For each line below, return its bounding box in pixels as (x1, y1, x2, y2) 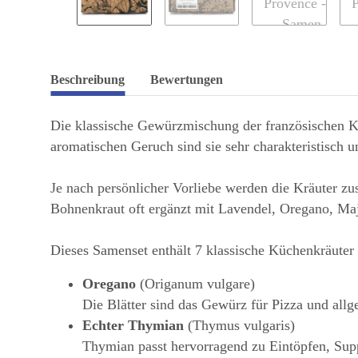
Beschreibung (50, 73, 125, 87)
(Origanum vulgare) (136, 276, 255, 292)
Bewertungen (150, 73, 223, 87)
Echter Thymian (82, 317, 184, 334)
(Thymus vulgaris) (184, 317, 295, 334)
